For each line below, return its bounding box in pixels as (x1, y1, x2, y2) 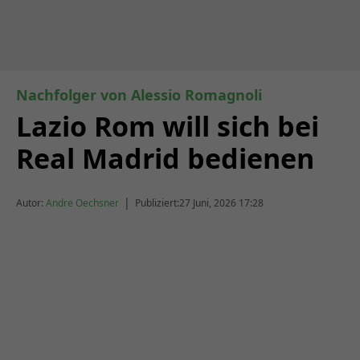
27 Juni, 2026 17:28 (179, 195, 264, 210)
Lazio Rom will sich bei (16, 108, 319, 145)
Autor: (16, 195, 43, 210)
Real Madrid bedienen (16, 140, 314, 177)
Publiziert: (135, 195, 179, 210)
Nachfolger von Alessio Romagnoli (16, 85, 262, 104)
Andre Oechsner (46, 195, 119, 210)
